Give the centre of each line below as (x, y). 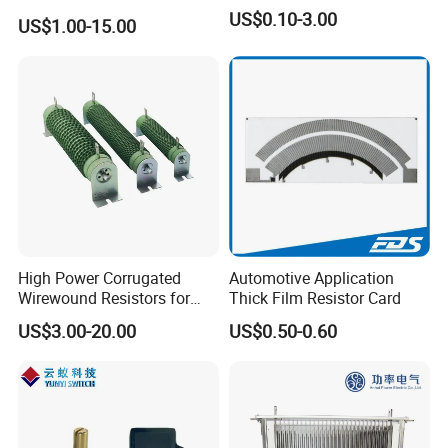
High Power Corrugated (100, 277)
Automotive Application (311, 277)
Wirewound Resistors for (104, 297)
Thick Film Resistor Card (314, 297)
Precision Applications (97, 317)
